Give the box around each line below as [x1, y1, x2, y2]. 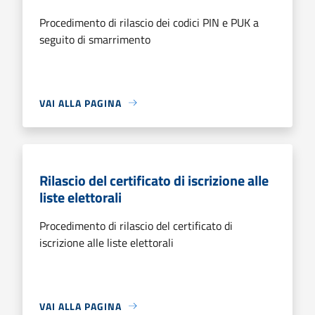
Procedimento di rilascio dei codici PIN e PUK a [39, 13, 259, 31]
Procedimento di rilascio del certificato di [39, 217, 233, 234]
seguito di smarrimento [39, 30, 150, 48]
